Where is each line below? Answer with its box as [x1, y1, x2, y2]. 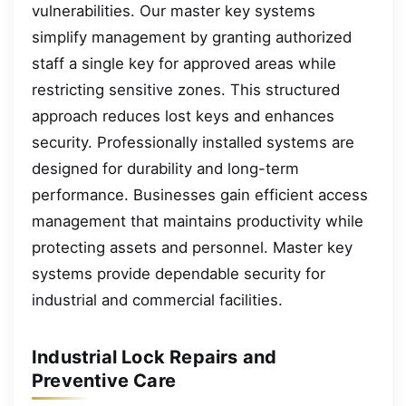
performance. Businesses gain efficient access [32, 186, 368, 205]
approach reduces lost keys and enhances [32, 107, 334, 126]
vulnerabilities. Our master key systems [32, 2, 315, 21]
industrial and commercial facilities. [32, 291, 283, 310]
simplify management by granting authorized [32, 28, 352, 47]
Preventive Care [32, 370, 176, 392]
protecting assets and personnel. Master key [32, 238, 353, 257]
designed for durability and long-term [32, 159, 299, 179]
